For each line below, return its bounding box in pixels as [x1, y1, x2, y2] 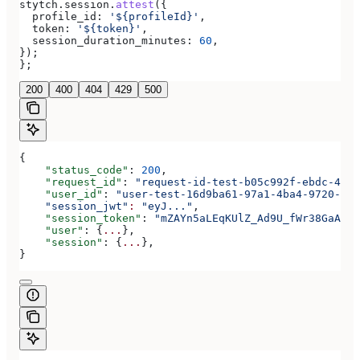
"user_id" [19, 188, 103, 200]
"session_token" [19, 212, 141, 224]
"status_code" [19, 164, 129, 176]
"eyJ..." [135, 200, 193, 212]
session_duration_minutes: [19, 35, 193, 47]
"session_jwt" [19, 200, 129, 212]
